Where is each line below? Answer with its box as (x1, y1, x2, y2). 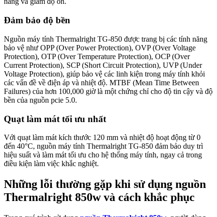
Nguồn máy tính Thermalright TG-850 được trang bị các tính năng (4, 34, 207, 43)
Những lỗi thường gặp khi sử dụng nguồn (4, 178, 206, 191)
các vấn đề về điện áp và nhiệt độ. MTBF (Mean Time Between (4, 78, 199, 87)
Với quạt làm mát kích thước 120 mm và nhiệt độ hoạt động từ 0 (4, 133, 201, 142)
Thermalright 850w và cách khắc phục (4, 191, 195, 204)
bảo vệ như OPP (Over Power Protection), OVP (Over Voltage (4, 43, 196, 52)
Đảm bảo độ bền (4, 15, 70, 26)
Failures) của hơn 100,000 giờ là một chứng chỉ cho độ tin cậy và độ (4, 87, 213, 95)
